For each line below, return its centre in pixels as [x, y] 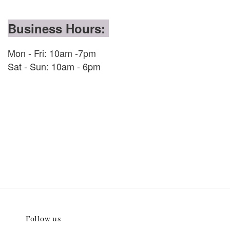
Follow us [43, 219]
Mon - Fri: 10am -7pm [52, 53]
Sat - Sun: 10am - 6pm [54, 66]
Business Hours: [58, 28]
